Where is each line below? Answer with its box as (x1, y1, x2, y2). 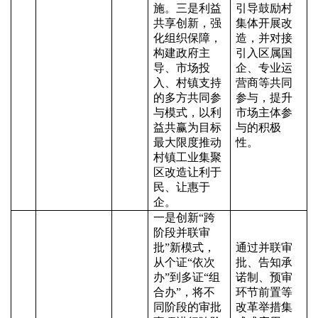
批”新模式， (153, 241, 215, 253)
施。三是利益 (153, 2, 221, 14)
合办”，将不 (153, 286, 215, 298)
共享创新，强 (153, 17, 221, 29)
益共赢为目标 (153, 121, 221, 133)
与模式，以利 (153, 106, 221, 119)
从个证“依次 (153, 256, 215, 268)
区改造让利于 (153, 166, 221, 178)
